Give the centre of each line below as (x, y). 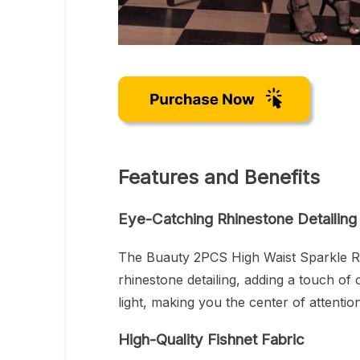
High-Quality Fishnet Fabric (211, 339)
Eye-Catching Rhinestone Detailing (237, 219)
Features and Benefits (219, 178)
